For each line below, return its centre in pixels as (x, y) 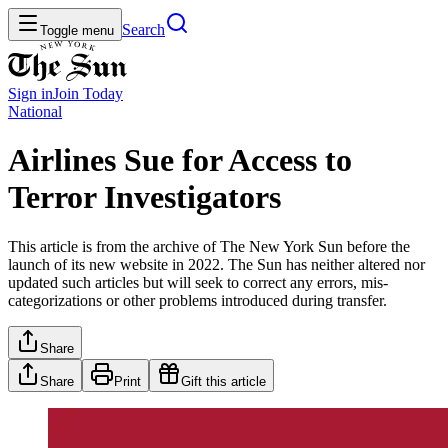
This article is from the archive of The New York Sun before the (209, 246)
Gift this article (223, 381)
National (35, 111)
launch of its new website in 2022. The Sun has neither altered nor (216, 264)
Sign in (30, 93)
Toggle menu (77, 30)
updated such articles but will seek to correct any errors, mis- (198, 282)
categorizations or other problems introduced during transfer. (197, 300)
